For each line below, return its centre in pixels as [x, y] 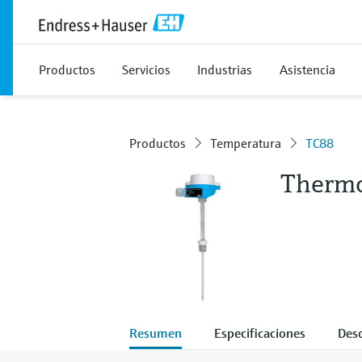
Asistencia [307, 69]
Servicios [146, 69]
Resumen [156, 333]
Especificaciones [260, 333]
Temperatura [246, 143]
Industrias [225, 69]
